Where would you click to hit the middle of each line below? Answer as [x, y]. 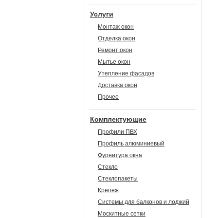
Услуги [102, 14]
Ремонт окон [115, 50]
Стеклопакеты [118, 179]
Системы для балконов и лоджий [144, 202]
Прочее [108, 97]
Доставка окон [118, 85]
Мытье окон [114, 62]
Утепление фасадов [126, 73]
